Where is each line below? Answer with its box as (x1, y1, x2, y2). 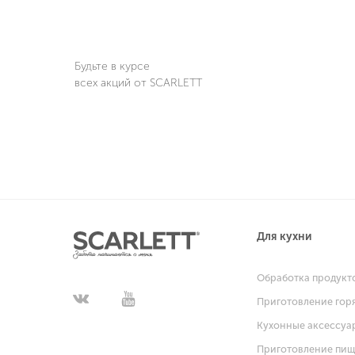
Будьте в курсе (74, 59, 150, 74)
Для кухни (257, 230, 311, 244)
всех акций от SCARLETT (74, 76, 202, 90)
